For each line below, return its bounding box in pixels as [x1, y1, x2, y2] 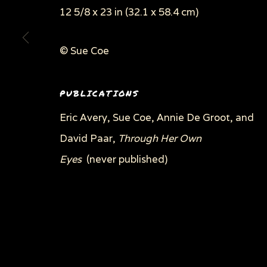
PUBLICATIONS [60, 87, 139, 99]
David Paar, [60, 131, 118, 145]
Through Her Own [118, 131, 201, 145]
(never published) [84, 152, 167, 166]
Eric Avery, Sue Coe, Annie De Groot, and [60, 110, 254, 124]
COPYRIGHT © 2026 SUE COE [48, 73, 173, 84]
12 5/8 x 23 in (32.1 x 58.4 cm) [60, 5, 198, 18]
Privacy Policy [48, 52, 117, 63]
